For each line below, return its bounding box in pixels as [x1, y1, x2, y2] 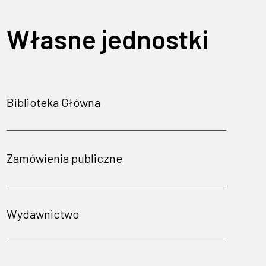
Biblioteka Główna [6, 95, 100, 109]
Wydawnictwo [6, 207, 79, 221]
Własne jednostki [6, 23, 208, 55]
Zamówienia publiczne [6, 151, 122, 165]
